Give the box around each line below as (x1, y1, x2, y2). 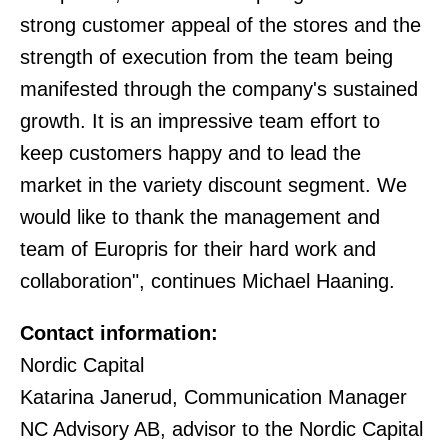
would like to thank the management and (20, 206, 380, 228)
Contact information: (20, 322, 218, 344)
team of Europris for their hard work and (20, 238, 376, 260)
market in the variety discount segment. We (20, 174, 407, 196)
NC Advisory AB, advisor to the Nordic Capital (20, 418, 423, 440)
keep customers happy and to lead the (20, 142, 361, 164)
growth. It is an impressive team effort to (20, 110, 380, 132)
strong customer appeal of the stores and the (20, 14, 421, 36)
